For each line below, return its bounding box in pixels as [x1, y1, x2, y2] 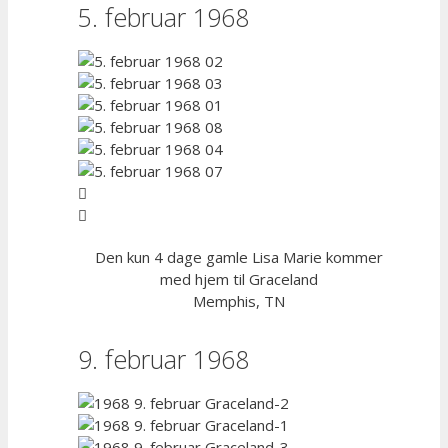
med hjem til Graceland [160, 269, 318, 289]
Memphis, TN [193, 291, 285, 311]
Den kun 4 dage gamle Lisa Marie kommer [95, 247, 383, 267]
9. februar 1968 [78, 342, 249, 376]
